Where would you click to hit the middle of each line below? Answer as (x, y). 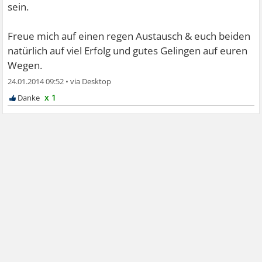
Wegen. (25, 65)
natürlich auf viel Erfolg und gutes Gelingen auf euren (128, 50)
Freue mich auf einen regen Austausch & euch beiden (129, 36)
